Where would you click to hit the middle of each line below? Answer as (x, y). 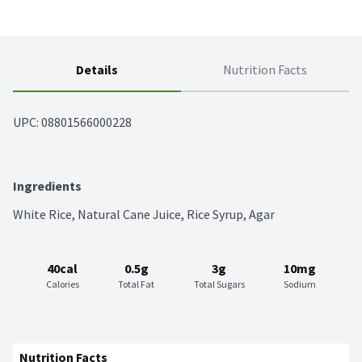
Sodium (300, 284)
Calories (62, 284)
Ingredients (47, 186)
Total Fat (137, 284)
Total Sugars (219, 284)
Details (97, 70)
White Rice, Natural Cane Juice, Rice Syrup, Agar (144, 215)
